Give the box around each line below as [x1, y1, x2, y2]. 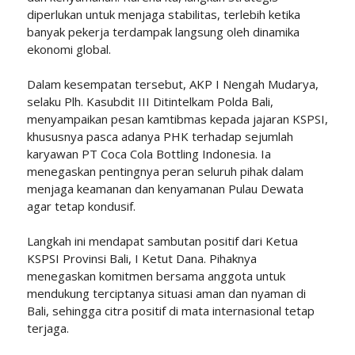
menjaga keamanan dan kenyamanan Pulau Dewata [26, 181, 303, 197]
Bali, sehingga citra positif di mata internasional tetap [26, 303, 315, 319]
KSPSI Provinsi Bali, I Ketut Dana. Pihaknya [26, 250, 257, 267]
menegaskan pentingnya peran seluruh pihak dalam [26, 163, 303, 180]
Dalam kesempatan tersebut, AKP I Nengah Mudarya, [26, 76, 319, 93]
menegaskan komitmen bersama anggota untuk [26, 268, 285, 284]
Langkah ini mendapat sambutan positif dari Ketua [26, 233, 298, 250]
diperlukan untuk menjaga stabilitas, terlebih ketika [26, 6, 300, 23]
